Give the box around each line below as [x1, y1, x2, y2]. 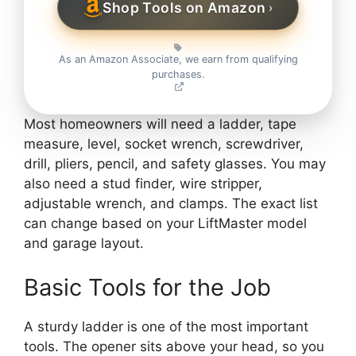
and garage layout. [24, 235, 144, 252]
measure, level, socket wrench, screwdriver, [24, 136, 304, 153]
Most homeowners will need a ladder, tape [24, 116, 296, 133]
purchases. [151, 68, 205, 81]
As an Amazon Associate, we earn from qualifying [58, 53, 298, 66]
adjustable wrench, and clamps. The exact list [24, 195, 318, 212]
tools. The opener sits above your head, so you [24, 338, 324, 354]
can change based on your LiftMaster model [24, 215, 307, 232]
